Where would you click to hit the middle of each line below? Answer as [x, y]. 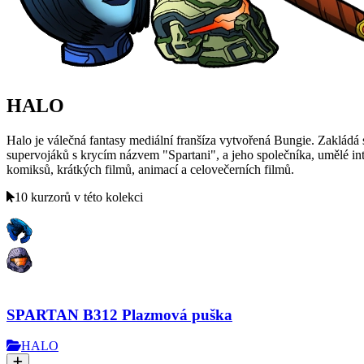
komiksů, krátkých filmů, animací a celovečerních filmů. [150, 169]
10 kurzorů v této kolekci [79, 197]
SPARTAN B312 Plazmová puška [119, 314]
